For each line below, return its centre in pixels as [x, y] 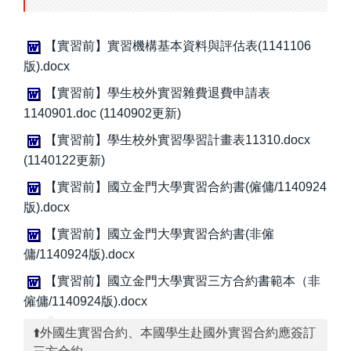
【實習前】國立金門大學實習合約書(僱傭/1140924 [186, 187]
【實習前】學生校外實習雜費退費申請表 [157, 93]
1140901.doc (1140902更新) [102, 114]
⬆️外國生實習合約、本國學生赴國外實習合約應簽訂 [174, 333]
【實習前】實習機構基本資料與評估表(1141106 [178, 46]
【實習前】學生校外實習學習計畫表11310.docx [177, 140]
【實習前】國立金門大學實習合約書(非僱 [159, 234]
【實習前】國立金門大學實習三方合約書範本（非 [183, 281]
